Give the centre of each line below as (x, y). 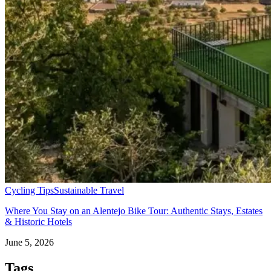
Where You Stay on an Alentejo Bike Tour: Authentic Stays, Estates (134, 211)
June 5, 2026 (29, 242)
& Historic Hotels (38, 221)
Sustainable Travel (89, 190)
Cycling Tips (29, 190)
